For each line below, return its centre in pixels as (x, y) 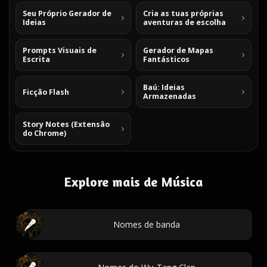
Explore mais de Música (133, 182)
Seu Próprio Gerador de (67, 13)
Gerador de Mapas (178, 50)
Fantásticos (166, 59)
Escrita (36, 59)
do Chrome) (44, 133)
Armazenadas (170, 96)
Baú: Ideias (164, 87)
